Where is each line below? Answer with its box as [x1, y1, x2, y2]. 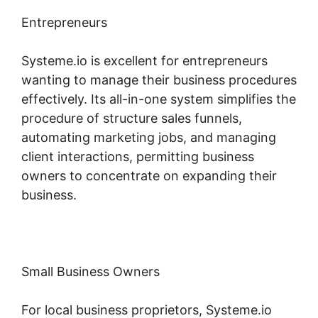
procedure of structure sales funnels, [21, 110, 242, 126]
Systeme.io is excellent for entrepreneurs [21, 53, 268, 68]
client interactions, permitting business [21, 148, 254, 164]
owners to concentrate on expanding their [21, 168, 277, 183]
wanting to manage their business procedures [21, 72, 297, 87]
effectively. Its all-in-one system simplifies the [21, 91, 296, 106]
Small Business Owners [21, 263, 160, 279]
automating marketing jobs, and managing [21, 129, 276, 145]
